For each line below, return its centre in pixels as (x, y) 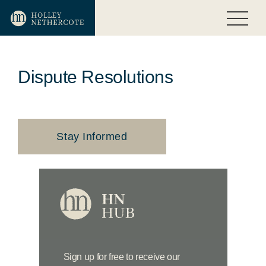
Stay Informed (92, 137)
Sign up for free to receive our (122, 257)
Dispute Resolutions (96, 77)
